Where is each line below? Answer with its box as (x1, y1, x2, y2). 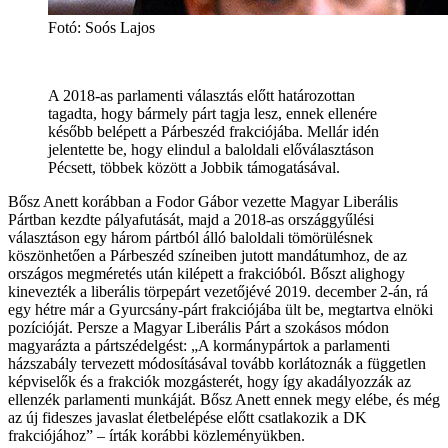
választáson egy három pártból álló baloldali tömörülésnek (8, 229, 373, 247)
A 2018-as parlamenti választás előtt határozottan (48, 87, 355, 105)
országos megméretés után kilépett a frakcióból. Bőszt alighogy (8, 265, 405, 283)
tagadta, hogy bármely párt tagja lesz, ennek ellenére (48, 105, 377, 123)
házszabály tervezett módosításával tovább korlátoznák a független (8, 355, 426, 373)
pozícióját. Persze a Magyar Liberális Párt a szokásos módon (8, 319, 389, 337)
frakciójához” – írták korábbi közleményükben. (8, 427, 305, 445)
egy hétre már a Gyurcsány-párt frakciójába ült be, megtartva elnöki (8, 301, 433, 319)
